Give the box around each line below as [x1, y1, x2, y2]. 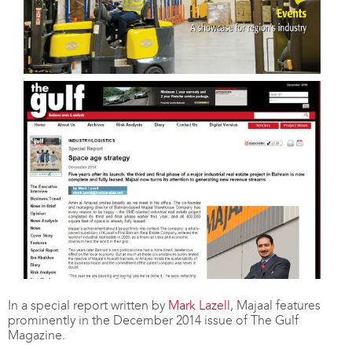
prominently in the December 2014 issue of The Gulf [8, 313, 299, 328]
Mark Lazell [168, 298, 230, 313]
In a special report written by [8, 298, 168, 313]
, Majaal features [230, 298, 321, 313]
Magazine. [8, 328, 65, 343]
